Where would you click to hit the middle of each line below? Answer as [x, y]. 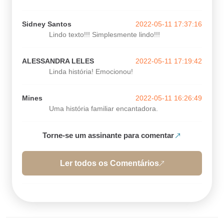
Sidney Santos [47, 24]
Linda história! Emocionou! [91, 71]
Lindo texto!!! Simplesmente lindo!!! [104, 34]
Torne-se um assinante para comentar [108, 135]
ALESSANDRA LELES [58, 61]
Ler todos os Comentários [109, 163]
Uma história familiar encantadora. [103, 108]
